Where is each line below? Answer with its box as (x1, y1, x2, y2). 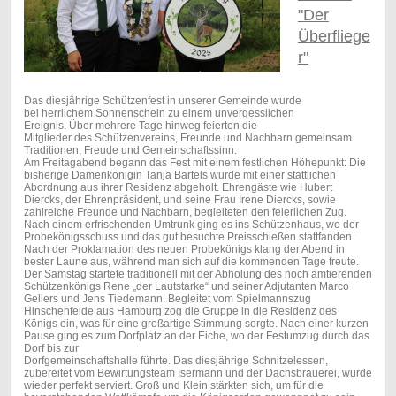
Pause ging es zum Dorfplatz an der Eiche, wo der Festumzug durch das (23, 330, 369, 343)
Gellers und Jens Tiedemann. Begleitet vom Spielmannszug (23, 293, 311, 306)
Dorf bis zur (23, 342, 79, 355)
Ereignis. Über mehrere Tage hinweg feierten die (23, 119, 257, 133)
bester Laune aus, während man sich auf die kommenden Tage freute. (23, 255, 359, 269)
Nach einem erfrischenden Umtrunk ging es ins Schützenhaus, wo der (23, 218, 359, 232)
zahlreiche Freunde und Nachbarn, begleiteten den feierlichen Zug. (23, 206, 346, 219)
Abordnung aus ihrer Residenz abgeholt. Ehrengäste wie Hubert (23, 181, 332, 194)
